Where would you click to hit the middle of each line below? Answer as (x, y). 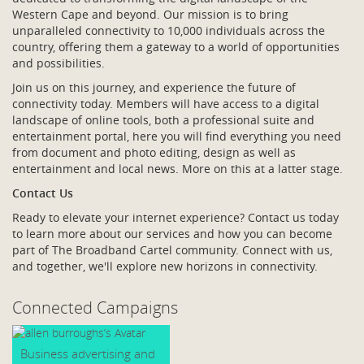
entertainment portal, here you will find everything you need (177, 136)
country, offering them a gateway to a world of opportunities (176, 47)
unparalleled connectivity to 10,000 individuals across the (169, 30)
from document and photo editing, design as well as (154, 152)
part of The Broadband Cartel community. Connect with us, (172, 250)
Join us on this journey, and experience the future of (154, 87)
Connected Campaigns (95, 308)
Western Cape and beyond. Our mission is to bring (150, 14)
